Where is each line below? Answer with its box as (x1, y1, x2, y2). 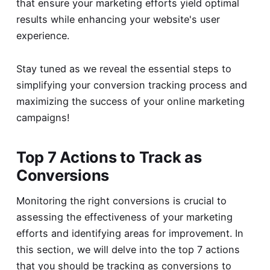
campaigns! (16, 111, 70, 124)
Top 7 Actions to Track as (16, 147, 202, 166)
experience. (16, 30, 69, 42)
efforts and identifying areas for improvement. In (16, 227, 243, 239)
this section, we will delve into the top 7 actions (16, 243, 240, 256)
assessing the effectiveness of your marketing (16, 210, 233, 223)
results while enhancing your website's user (16, 13, 220, 26)
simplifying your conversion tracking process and (16, 79, 247, 92)
